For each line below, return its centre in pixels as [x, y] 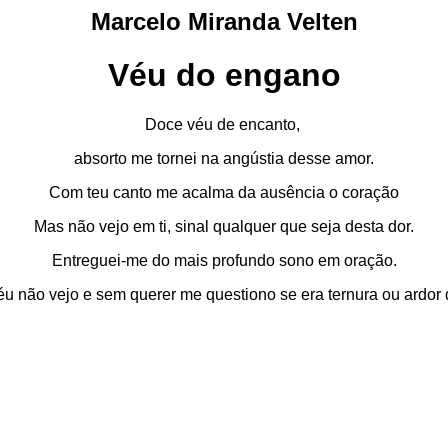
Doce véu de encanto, [224, 124]
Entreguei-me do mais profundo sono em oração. [224, 260]
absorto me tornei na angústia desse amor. [224, 158]
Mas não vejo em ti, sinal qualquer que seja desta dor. [224, 226]
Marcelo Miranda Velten [224, 21]
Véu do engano [224, 75]
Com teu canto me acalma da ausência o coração [224, 192]
